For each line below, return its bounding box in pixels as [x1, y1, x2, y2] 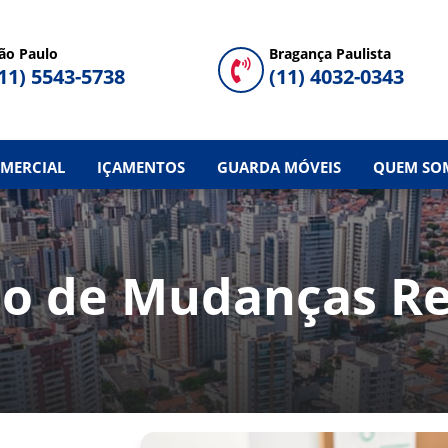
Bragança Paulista [268, 43, 391, 63]
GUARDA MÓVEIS [216, 156, 341, 177]
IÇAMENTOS [96, 156, 185, 177]
